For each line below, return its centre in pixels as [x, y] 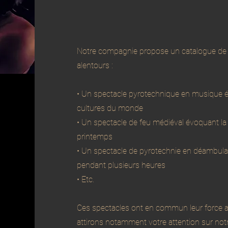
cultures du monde [110, 108]
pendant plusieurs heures [121, 165]
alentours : [95, 65]
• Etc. [85, 179]
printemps [94, 137]
